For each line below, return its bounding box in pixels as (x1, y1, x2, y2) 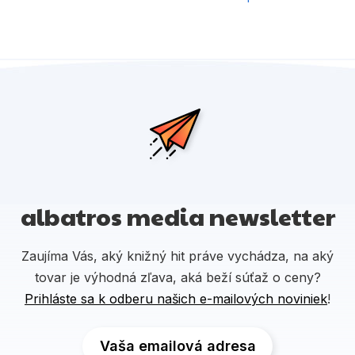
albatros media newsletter (20, 199, 335, 232)
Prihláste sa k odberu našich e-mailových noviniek (25, 290, 327, 307)
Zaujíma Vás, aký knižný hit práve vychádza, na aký (21, 247, 334, 264)
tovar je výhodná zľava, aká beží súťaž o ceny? (34, 269, 321, 285)
